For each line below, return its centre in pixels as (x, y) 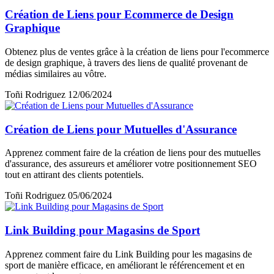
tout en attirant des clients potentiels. (74, 175)
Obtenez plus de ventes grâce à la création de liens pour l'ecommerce (137, 51)
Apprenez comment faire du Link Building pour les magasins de (128, 254)
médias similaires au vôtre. (56, 73)
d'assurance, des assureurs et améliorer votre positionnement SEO (131, 164)
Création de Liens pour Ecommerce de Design (119, 15)
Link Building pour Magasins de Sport (102, 230)
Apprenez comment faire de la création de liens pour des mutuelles (133, 153)
